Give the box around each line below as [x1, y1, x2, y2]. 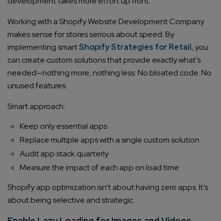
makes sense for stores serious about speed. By [7, 29, 174, 40]
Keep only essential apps [20, 121, 107, 132]
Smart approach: [7, 101, 65, 112]
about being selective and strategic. [7, 195, 135, 206]
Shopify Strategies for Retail [79, 42, 191, 53]
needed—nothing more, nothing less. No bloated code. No [7, 68, 212, 78]
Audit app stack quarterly [20, 148, 109, 159]
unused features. [7, 80, 67, 91]
